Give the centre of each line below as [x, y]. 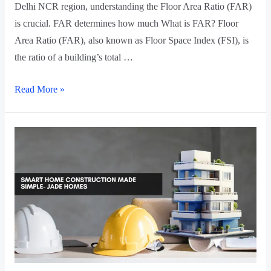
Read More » [39, 90]
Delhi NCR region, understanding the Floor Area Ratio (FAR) [133, 7]
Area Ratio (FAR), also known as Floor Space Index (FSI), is [131, 41]
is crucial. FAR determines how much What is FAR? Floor [126, 24]
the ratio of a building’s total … [73, 57]
